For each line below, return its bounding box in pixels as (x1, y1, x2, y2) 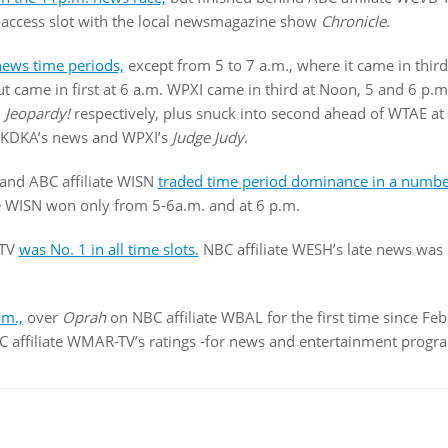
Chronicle (320, 11, 386, 31)
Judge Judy (171, 127, 244, 147)
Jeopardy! (4, 103, 70, 123)
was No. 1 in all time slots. (18, 239, 199, 259)
